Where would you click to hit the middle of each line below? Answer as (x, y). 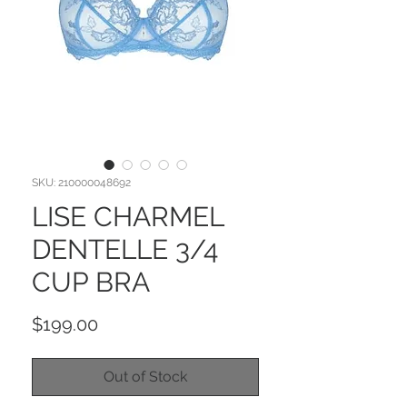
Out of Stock (145, 376)
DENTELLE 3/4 (125, 249)
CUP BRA (91, 282)
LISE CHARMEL (128, 216)
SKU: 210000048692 (81, 182)
